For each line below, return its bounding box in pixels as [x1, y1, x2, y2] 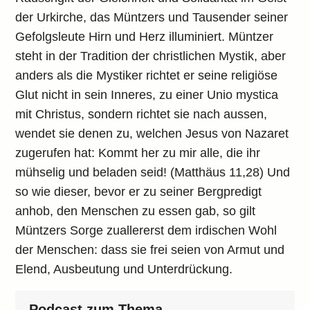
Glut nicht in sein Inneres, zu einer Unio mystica [15, 88, 279, 102]
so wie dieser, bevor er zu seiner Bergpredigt [15, 185, 262, 199]
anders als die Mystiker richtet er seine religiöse [15, 69, 278, 82]
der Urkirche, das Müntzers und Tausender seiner [15, 10, 289, 24]
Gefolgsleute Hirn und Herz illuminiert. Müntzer [15, 30, 274, 44]
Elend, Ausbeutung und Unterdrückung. [15, 262, 233, 276]
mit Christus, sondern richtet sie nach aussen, [15, 107, 268, 121]
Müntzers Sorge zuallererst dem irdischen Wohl [15, 224, 277, 237]
